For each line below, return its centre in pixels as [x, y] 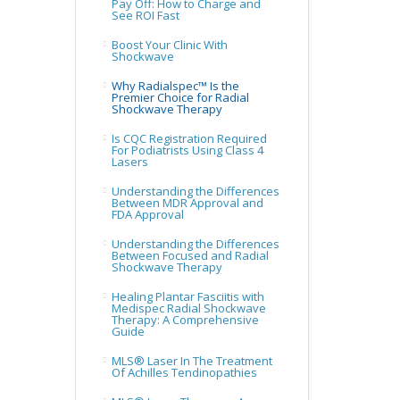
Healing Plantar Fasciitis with [187, 296]
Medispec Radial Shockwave [188, 308]
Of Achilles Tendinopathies [184, 372]
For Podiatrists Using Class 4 [187, 150]
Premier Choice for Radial [180, 97]
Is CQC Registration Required [189, 138]
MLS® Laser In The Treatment [192, 361]
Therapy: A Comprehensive [185, 320]
